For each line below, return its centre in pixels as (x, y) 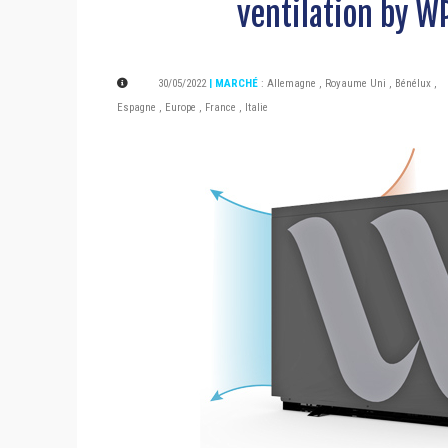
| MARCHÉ (235, 84)
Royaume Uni (355, 84)
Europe (180, 108)
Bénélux (413, 84)
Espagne (136, 108)
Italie (256, 108)
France (220, 108)
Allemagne (291, 84)
